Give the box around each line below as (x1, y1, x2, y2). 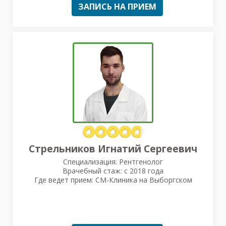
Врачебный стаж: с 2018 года (63, 165, 163, 176)
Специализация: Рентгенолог (63, 156, 163, 166)
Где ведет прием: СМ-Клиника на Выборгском (34, 175, 192, 185)
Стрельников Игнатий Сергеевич (29, 142, 197, 155)
